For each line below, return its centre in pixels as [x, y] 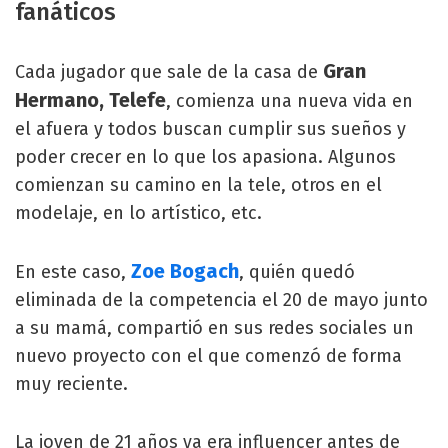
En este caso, [73, 272]
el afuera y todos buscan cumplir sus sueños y [210, 129]
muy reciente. [71, 384]
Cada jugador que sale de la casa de [169, 72]
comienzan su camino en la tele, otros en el [198, 185]
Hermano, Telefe [90, 100]
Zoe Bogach [185, 271]
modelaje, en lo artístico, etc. [138, 213]
